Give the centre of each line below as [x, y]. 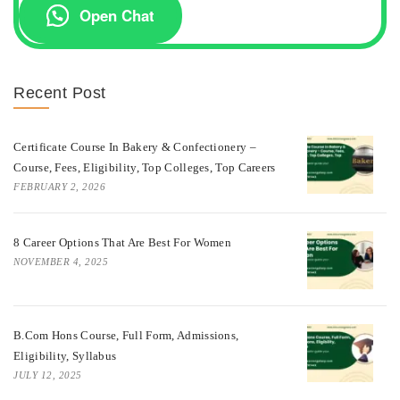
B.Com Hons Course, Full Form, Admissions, [126, 336]
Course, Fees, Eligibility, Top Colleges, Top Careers [145, 167]
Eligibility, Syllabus [65, 356]
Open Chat [117, 16]
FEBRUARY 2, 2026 [59, 186]
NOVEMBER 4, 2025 [61, 261]
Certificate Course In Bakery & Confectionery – [135, 146]
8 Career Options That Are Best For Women [122, 242]
